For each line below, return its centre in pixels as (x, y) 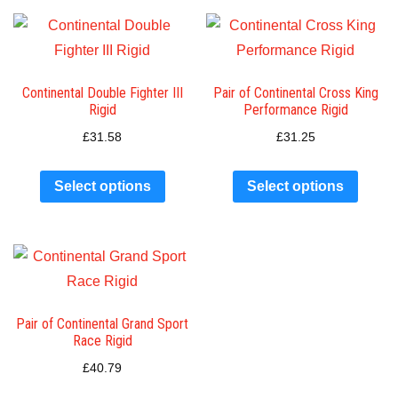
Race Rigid (102, 341)
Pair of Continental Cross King (295, 93)
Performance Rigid (295, 110)
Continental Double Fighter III (102, 93)
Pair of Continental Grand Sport (103, 324)
